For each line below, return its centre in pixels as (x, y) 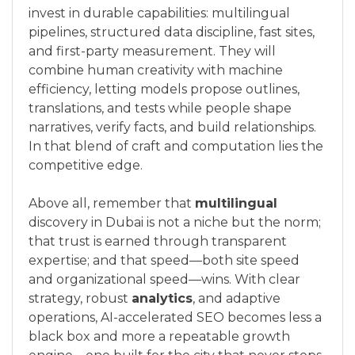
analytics (162, 298)
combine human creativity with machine (156, 70)
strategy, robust (80, 298)
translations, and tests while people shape (160, 108)
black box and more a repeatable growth (159, 336)
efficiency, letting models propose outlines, (164, 89)
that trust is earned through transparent (158, 241)
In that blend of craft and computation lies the (176, 146)
